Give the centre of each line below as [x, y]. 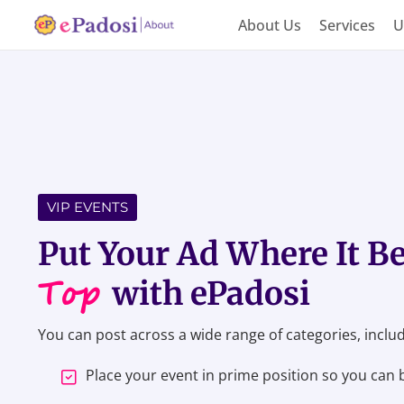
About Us [269, 25]
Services [347, 25]
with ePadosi [211, 294]
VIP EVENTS [87, 207]
